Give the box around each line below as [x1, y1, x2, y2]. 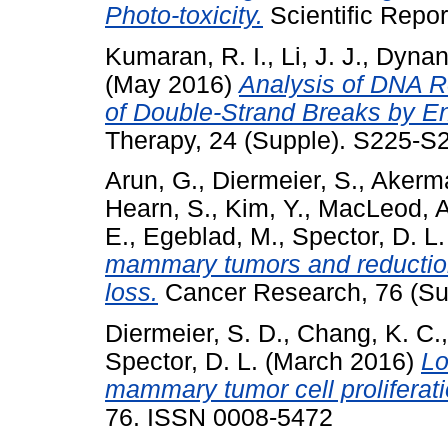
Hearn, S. [105, 195, 211, 223]
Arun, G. [105, 167, 198, 195]
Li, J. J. [281, 42, 362, 70]
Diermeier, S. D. [105, 320, 283, 348]
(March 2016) [258, 348, 421, 376]
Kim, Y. [225, 195, 304, 223]
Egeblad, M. [143, 223, 278, 251]
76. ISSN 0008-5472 [105, 404, 333, 432]
